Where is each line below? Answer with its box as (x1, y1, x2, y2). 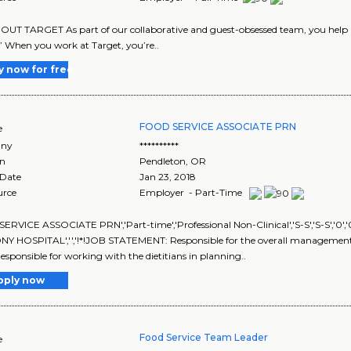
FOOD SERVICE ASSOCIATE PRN (139, 120, 297, 132)
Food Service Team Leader (139, 331, 269, 343)
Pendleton (139, 154, 186, 167)
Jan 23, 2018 (139, 170, 197, 183)
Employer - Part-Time (139, 186, 245, 198)
